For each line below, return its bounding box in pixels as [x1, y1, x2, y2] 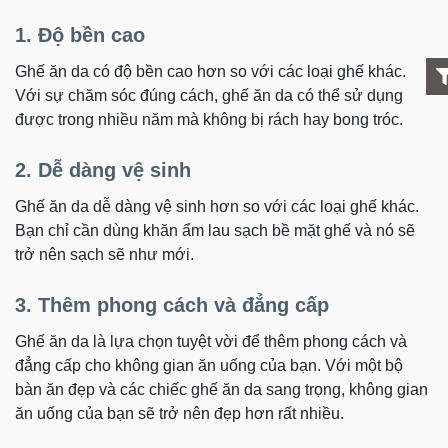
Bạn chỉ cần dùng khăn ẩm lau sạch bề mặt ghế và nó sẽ [15, 222, 415, 239]
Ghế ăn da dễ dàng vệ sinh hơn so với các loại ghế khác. [15, 198, 419, 215]
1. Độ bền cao [15, 24, 145, 46]
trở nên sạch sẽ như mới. [15, 246, 194, 263]
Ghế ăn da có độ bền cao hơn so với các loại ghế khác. [15, 63, 406, 80]
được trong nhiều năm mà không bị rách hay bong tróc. [15, 111, 403, 128]
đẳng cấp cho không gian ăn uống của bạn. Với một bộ [15, 357, 403, 374]
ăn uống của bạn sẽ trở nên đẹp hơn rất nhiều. [15, 405, 344, 422]
